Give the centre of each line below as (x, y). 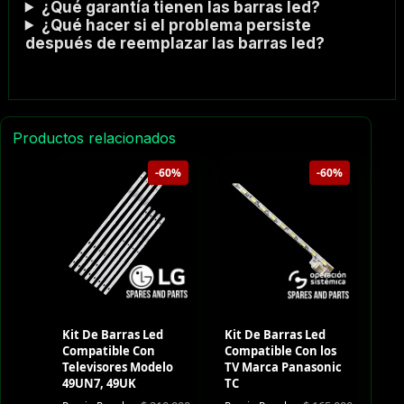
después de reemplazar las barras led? (174, 43)
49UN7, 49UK (99, 384)
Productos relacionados (94, 138)
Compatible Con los (280, 351)
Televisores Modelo (117, 367)
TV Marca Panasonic (283, 367)
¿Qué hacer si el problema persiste (176, 25)
